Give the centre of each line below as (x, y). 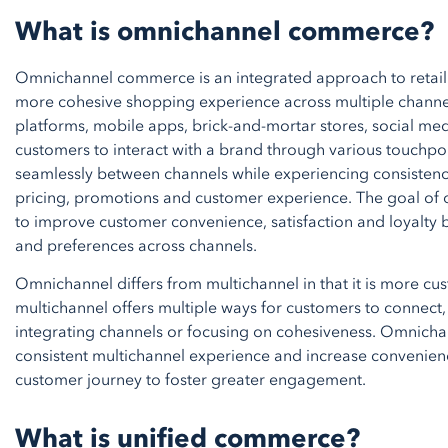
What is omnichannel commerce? (224, 32)
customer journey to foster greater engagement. (190, 380)
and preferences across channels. (136, 246)
